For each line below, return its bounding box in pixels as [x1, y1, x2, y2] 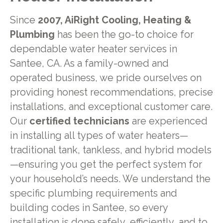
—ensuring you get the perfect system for [9, 158, 202, 170]
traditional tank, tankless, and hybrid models [9, 144, 212, 156]
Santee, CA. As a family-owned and [9, 57, 169, 69]
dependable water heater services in [9, 43, 177, 55]
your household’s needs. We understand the [9, 173, 211, 185]
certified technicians [29, 115, 129, 127]
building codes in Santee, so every [9, 202, 168, 214]
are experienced [129, 115, 208, 127]
